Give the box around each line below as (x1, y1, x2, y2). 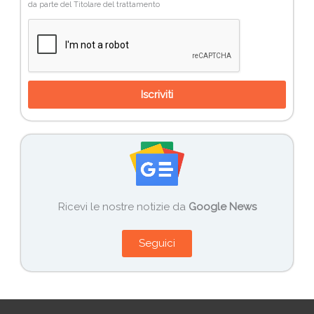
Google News (188, 200, 257, 214)
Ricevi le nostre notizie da (57, 200, 189, 214)
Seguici (139, 236, 175, 250)
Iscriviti (141, 88, 173, 101)
